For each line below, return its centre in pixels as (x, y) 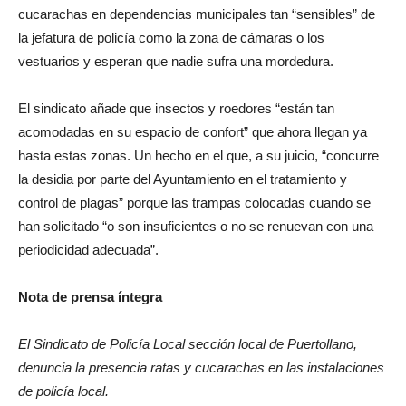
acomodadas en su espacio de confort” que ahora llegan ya (193, 131)
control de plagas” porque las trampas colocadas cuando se (194, 202)
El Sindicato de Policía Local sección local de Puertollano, (188, 343)
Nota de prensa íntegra (90, 296)
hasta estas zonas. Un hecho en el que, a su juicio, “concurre (198, 155)
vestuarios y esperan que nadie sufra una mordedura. (176, 61)
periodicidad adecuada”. (88, 249)
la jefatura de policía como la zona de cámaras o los (171, 37)
